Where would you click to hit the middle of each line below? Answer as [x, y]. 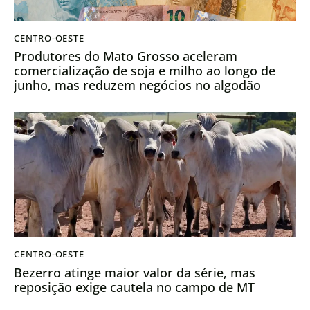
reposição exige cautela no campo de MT [134, 287]
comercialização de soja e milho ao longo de [145, 71]
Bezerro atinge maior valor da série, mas [135, 272]
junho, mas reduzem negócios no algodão [137, 85]
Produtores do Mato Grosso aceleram [126, 56]
